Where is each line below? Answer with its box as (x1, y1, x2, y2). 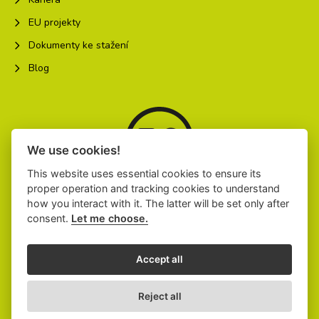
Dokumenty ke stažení (28, 38, 128, 53)
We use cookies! (27, 142, 121, 157)
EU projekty (28, 16, 80, 30)
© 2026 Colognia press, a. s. (102, 288, 217, 300)
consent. (27, 211, 72, 224)
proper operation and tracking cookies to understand (27, 182, 281, 194)
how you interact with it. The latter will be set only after (27, 197, 290, 209)
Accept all (136, 253, 183, 266)
